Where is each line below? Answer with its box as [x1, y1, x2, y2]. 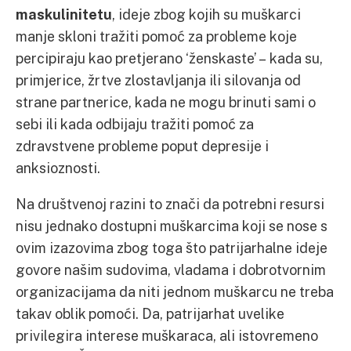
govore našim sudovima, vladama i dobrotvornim [16, 261, 326, 278]
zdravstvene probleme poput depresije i [16, 137, 269, 154]
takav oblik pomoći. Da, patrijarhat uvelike [16, 305, 284, 322]
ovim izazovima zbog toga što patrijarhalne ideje [16, 239, 327, 256]
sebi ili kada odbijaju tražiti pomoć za [16, 115, 254, 132]
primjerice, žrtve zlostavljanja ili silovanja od [16, 71, 301, 89]
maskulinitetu [16, 5, 112, 23]
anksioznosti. [16, 159, 100, 176]
